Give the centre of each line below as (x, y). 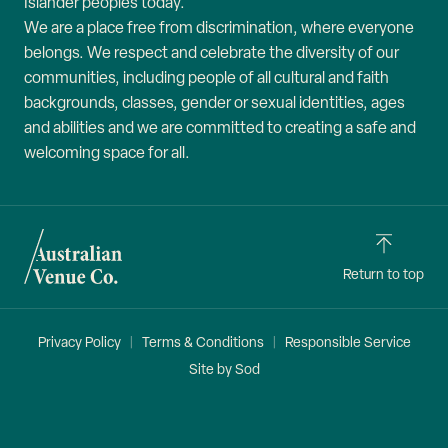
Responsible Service (347, 342)
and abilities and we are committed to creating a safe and (220, 128)
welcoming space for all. (107, 153)
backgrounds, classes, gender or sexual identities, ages (214, 103)
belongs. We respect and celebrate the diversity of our (211, 53)
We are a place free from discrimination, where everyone (219, 28)
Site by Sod (224, 369)
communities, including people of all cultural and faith (206, 78)
